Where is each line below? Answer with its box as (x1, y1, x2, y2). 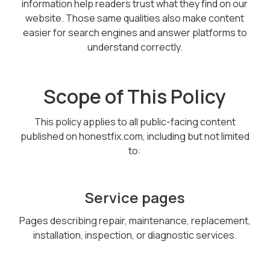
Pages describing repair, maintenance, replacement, (19, 214, 251, 227)
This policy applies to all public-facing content (34, 115, 236, 128)
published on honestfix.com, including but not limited (20, 130, 250, 143)
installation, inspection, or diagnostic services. (33, 228, 237, 242)
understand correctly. (87, 40, 183, 54)
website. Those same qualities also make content (25, 11, 245, 25)
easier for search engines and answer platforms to (22, 26, 247, 39)
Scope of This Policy (43, 83, 227, 110)
